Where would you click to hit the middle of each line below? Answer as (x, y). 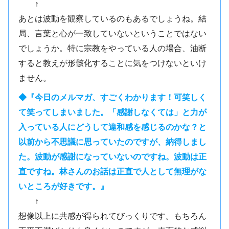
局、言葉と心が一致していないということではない (112, 33)
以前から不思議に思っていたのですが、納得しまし (112, 141)
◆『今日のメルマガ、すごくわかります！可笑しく (112, 97)
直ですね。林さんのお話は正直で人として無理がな (112, 171)
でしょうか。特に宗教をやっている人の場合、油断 (112, 48)
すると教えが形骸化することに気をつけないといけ (112, 63)
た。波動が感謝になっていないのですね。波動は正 (112, 156)
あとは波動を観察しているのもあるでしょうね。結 (112, 19)
